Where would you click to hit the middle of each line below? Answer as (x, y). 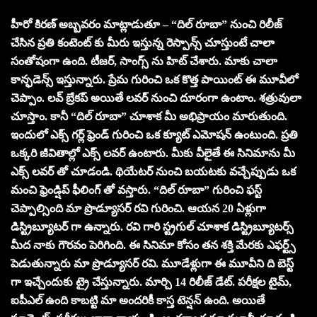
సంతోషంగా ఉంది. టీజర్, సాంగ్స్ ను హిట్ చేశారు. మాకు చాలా (144, 61)
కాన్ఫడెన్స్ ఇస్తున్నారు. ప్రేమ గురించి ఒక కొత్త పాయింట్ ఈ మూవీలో (154, 79)
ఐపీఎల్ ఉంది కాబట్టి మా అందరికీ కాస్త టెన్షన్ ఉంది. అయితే (138, 300)
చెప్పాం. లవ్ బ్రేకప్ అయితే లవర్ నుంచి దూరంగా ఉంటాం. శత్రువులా (156, 98)
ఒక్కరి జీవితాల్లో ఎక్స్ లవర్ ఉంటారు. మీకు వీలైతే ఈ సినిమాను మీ (153, 153)
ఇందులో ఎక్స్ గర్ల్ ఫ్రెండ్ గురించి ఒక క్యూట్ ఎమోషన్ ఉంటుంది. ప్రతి (154, 134)
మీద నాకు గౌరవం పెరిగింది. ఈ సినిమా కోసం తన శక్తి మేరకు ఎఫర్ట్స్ (153, 245)
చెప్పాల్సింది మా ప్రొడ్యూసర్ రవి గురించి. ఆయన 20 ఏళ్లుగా (138, 208)
